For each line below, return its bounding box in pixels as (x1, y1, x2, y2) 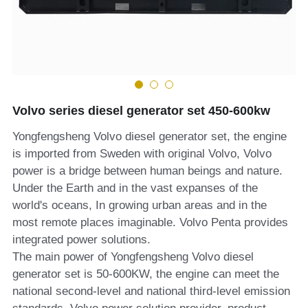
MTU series (51, 19, 107, 30)
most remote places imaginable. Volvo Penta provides (12, 216, 288, 229)
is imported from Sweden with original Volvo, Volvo (12, 147, 272, 160)
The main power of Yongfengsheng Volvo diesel (12, 250, 254, 263)
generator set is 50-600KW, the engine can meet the (12, 267, 279, 280)
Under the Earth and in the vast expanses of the (12, 181, 258, 195)
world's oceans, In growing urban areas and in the (12, 199, 267, 212)
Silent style (51, 82, 104, 93)
